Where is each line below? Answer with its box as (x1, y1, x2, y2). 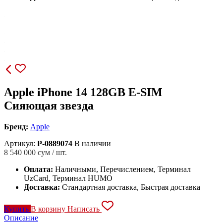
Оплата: (24, 165, 55, 173)
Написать (67, 204, 102, 213)
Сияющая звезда (4, 99, 94, 112)
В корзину (31, 204, 67, 213)
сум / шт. (38, 148, 67, 157)
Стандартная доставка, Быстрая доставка (62, 182, 200, 191)
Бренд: (4, 122, 28, 131)
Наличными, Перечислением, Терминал (55, 165, 191, 173)
